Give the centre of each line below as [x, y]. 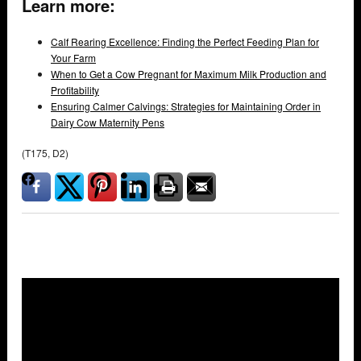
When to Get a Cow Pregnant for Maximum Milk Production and [189, 74]
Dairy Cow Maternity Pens [108, 122]
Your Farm [73, 58]
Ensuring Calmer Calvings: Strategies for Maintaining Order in [186, 106]
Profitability [75, 90]
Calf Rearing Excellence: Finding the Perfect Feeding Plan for [185, 42]
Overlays [311, 323]
